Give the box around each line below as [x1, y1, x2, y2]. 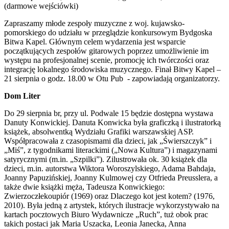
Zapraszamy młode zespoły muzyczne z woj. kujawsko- [4, 18, 185, 28]
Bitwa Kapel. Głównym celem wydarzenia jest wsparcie [4, 37, 186, 46]
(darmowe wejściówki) [4, 1, 78, 10]
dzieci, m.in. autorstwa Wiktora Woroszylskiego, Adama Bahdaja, [4, 164, 216, 173]
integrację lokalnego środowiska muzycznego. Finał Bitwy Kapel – [4, 64, 221, 74]
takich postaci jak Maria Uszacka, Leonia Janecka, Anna [4, 219, 186, 228]
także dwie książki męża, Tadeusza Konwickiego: [4, 182, 165, 191]
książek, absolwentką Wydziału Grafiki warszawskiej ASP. [4, 127, 194, 136]
